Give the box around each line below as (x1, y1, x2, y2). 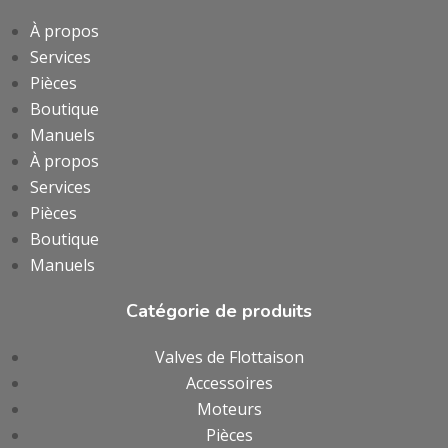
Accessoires (185, 372, 273, 394)
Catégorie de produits (126, 299, 312, 323)
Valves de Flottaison (154, 346, 304, 368)
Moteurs (196, 398, 262, 420)
